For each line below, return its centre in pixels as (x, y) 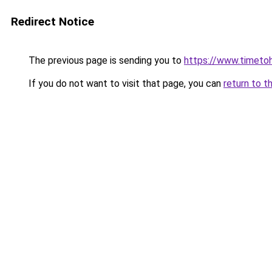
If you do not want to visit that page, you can (125, 83)
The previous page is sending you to (105, 60)
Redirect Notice (53, 22)
